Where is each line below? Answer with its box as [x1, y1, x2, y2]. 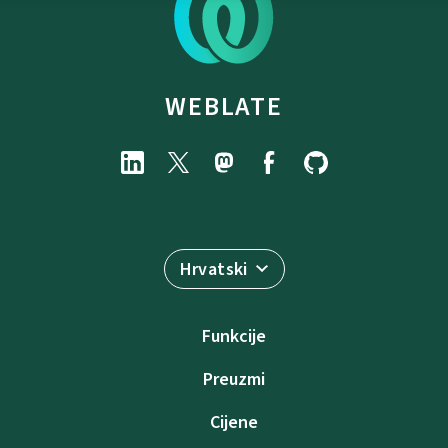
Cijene [210, 410, 258, 434]
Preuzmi [203, 367, 265, 391]
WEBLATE [165, 89, 283, 123]
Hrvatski [179, 257, 248, 281]
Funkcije [202, 324, 266, 348]
